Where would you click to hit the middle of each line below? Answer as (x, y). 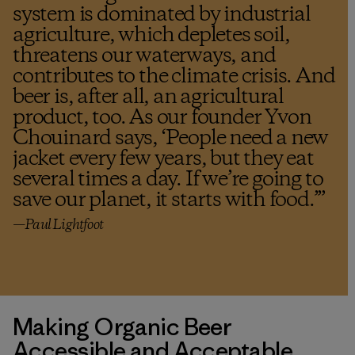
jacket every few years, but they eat (163, 159)
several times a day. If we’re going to (168, 179)
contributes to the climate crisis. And (174, 76)
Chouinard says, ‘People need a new (171, 138)
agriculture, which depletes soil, (151, 35)
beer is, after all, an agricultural (148, 97)
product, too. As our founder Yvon (162, 118)
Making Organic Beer (122, 326)
